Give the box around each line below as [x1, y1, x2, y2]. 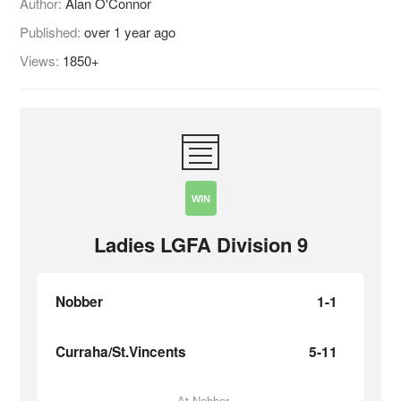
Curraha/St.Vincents [55, 342, 187, 363]
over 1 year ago [84, 22, 176, 42]
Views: [20, 51, 64, 71]
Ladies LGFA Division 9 [93, 230, 308, 260]
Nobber [55, 292, 104, 312]
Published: [20, 22, 85, 42]
